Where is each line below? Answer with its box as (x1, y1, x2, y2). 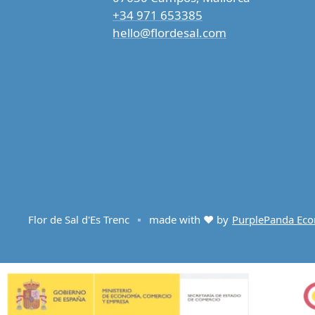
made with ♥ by (149, 212, 229, 226)
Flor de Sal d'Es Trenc (28, 212, 129, 226)
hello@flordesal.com (112, 25, 226, 41)
